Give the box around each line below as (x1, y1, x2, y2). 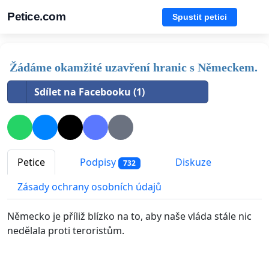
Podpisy (77, 156, 118, 169)
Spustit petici (172, 11, 227, 22)
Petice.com (7, 10, 65, 23)
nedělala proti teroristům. (7, 224, 124, 238)
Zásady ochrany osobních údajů (17, 180, 162, 194)
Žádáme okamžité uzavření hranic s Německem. (10, 61, 258, 74)
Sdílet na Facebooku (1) (34, 85, 145, 98)
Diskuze (172, 156, 211, 169)
